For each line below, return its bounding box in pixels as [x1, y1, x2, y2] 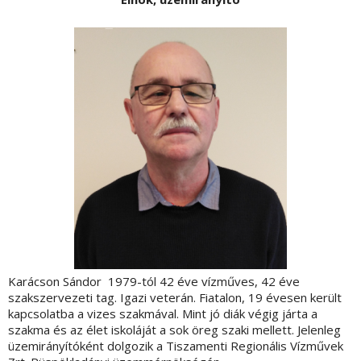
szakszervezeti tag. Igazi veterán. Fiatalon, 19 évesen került [8, 289, 342, 306]
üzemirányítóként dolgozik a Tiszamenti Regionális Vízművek [8, 338, 343, 355]
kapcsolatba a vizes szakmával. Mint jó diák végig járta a [8, 305, 317, 322]
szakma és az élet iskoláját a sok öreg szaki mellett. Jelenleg [8, 322, 341, 338]
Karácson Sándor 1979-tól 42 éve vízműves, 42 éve [8, 273, 300, 290]
